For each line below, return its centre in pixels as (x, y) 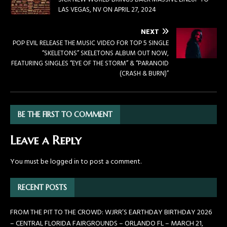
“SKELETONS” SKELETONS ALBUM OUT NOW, (105, 54)
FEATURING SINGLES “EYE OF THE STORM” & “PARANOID (90, 64)
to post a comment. (110, 162)
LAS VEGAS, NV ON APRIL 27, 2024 (107, 10)
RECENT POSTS (42, 188)
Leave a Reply (46, 141)
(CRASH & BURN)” (144, 74)
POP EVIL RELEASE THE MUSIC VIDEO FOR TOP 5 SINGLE (91, 44)
